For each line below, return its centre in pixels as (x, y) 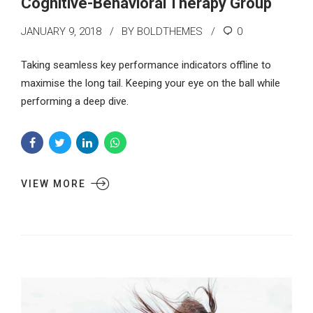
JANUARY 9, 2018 (61, 32)
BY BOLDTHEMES (162, 32)
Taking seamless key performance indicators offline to (146, 65)
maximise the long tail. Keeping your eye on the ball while (151, 83)
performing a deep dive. (75, 101)
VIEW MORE (53, 183)
